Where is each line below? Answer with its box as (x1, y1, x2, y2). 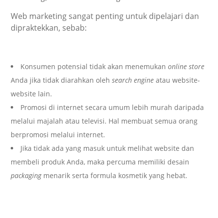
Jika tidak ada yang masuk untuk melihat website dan (20, 143, 195, 153)
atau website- (154, 75, 200, 85)
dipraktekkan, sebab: (11, 22, 87, 33)
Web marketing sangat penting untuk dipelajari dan (11, 10, 200, 21)
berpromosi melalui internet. (11, 129, 106, 139)
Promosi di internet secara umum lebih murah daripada (20, 102, 204, 112)
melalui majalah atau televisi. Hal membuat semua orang (11, 116, 198, 126)
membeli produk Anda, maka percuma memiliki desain (11, 157, 190, 166)
